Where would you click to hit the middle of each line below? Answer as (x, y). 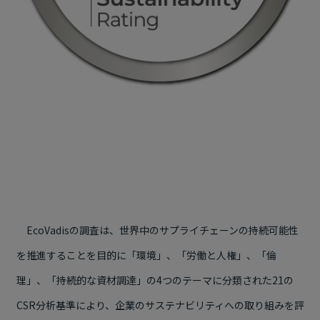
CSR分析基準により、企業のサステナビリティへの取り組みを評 (160, 305)
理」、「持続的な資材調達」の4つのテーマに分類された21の (155, 280)
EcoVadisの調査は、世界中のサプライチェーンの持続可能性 (157, 230)
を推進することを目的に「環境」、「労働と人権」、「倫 (146, 255)
